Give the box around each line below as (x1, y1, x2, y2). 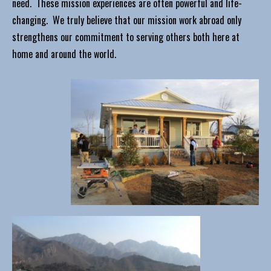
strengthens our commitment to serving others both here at (12, 30, 240, 44)
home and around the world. (12, 47, 116, 61)
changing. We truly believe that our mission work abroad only (12, 13, 241, 27)
